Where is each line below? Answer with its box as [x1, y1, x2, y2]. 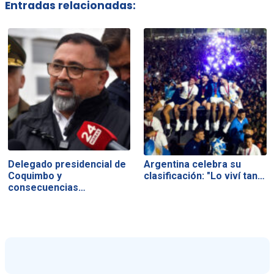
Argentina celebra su [144, 158, 242, 170]
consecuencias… [7, 181, 86, 193]
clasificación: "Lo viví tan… [144, 169, 265, 182]
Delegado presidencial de [7, 158, 126, 170]
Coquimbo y [7, 169, 62, 182]
